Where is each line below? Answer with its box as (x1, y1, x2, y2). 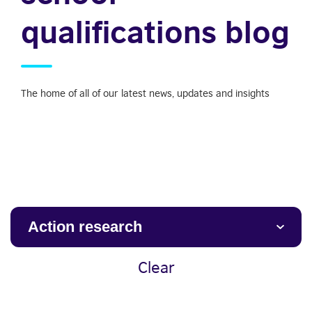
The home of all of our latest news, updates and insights (21, 87, 270, 99)
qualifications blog (21, 13, 290, 49)
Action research (28, 218, 142, 235)
